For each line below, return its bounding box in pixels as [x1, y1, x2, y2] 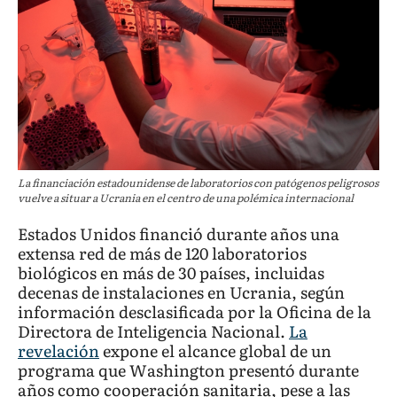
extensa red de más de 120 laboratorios [18, 240, 307, 265]
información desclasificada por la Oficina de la [18, 299, 371, 323]
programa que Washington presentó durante [18, 357, 359, 382]
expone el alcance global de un [99, 338, 331, 362]
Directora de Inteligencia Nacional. [18, 318, 289, 343]
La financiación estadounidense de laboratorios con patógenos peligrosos [18, 174, 378, 191]
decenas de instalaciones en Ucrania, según [18, 279, 345, 304]
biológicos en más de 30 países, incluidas [18, 260, 324, 284]
